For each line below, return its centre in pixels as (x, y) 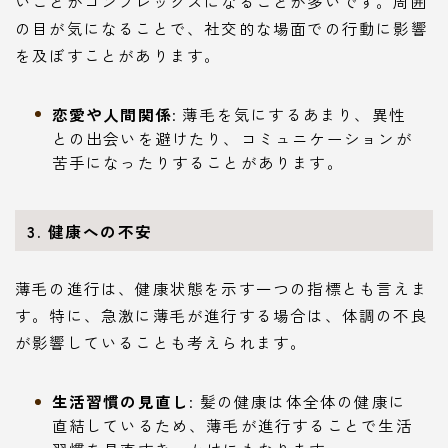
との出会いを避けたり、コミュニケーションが (232, 137)
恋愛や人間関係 (111, 113)
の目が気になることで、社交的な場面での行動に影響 (221, 27)
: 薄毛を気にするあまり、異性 (288, 113)
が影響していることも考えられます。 (161, 342)
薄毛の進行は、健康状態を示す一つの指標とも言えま (221, 288)
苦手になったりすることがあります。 (197, 161)
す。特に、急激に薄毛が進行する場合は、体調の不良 (221, 315)
